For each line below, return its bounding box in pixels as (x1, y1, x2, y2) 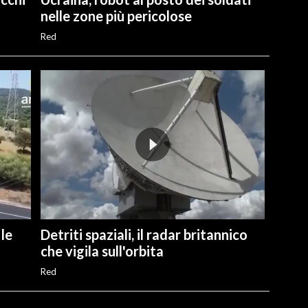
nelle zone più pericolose (40, 7, 192, 24)
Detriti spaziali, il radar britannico (40, 225, 247, 243)
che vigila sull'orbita (40, 242, 164, 259)
